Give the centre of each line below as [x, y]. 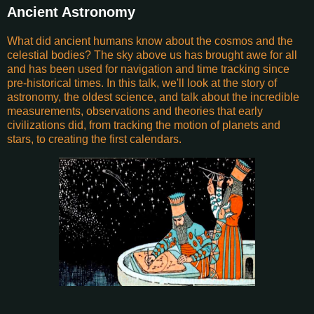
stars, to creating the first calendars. [94, 139]
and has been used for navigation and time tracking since [148, 69]
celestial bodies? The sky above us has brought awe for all [152, 55]
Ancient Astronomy [71, 12]
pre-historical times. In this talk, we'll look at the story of [142, 83]
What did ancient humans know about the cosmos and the [150, 41]
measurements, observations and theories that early [135, 111]
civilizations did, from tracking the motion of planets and [144, 125]
